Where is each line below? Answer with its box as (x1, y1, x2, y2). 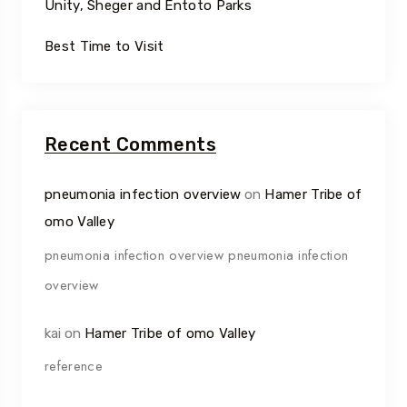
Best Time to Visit (45, 38, 164, 55)
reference (45, 355, 103, 376)
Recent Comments (45, 134, 216, 156)
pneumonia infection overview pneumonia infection (45, 244, 349, 265)
